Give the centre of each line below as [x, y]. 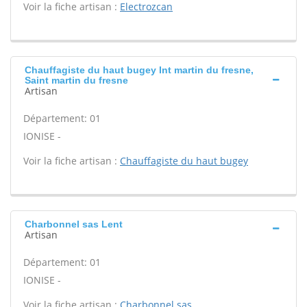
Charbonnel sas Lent [74, 224]
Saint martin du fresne [76, 80]
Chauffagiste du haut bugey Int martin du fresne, [139, 70]
